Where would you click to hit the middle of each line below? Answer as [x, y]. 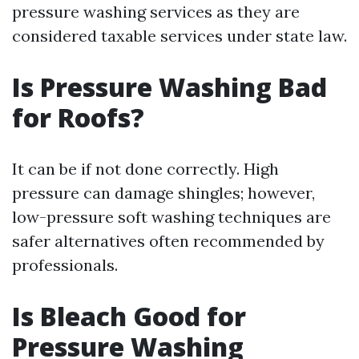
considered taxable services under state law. [179, 36]
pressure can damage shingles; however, [163, 193]
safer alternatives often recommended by [168, 241]
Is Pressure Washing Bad [169, 87]
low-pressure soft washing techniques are [171, 217]
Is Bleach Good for [129, 316]
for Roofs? [78, 117]
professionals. [65, 265]
